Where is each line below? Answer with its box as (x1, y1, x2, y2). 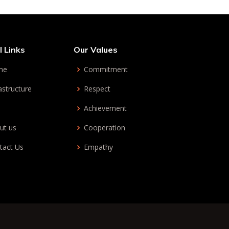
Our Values (74, 44, 118, 55)
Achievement (84, 103, 127, 113)
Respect (84, 84, 110, 94)
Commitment (84, 64, 128, 74)
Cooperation (84, 123, 125, 132)
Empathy (84, 142, 113, 152)
